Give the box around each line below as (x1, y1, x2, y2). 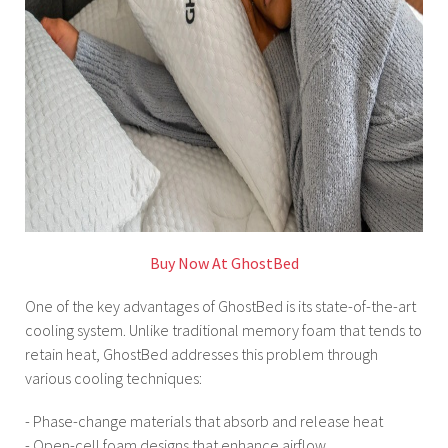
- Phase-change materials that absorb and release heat (25, 411, 383, 432)
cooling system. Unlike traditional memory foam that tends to (25, 319, 422, 340)
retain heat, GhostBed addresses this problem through (25, 343, 378, 364)
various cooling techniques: (25, 367, 202, 388)
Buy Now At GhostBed (149, 252, 299, 273)
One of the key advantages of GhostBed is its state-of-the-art (25, 295, 416, 316)
